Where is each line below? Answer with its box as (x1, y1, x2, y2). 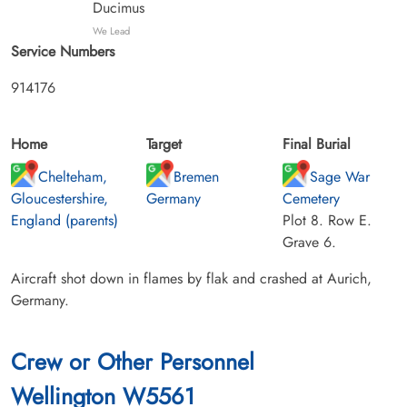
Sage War (309, 165, 370, 187)
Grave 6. (282, 231, 336, 253)
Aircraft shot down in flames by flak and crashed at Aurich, (11, 267, 372, 289)
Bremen (174, 165, 220, 187)
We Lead (92, 23, 130, 38)
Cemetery (282, 187, 340, 209)
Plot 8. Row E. (282, 209, 372, 231)
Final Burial (282, 133, 351, 154)
